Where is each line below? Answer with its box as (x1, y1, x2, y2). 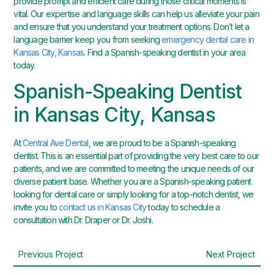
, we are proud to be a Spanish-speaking (88, 138, 236, 149)
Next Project (206, 249, 255, 260)
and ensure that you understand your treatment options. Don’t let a (13, 21, 250, 32)
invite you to (13, 202, 59, 213)
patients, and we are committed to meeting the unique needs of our (13, 163, 254, 174)
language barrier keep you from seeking (13, 34, 162, 45)
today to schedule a (146, 202, 220, 213)
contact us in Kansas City (59, 202, 147, 213)
